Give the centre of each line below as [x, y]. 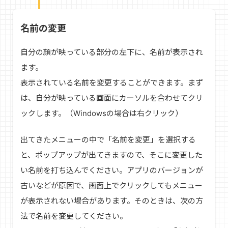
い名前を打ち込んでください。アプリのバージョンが [112, 170]
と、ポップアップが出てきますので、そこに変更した [111, 155]
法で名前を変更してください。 [74, 216]
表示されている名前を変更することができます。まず [112, 82]
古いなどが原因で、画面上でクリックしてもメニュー [111, 186]
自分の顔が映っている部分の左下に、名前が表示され [112, 52]
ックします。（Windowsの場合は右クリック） [102, 113]
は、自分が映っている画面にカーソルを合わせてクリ [112, 98]
